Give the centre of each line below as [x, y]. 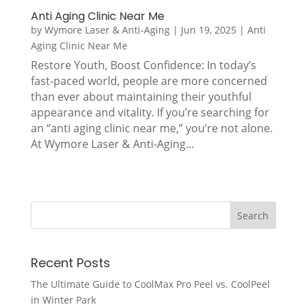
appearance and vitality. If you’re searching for [150, 113]
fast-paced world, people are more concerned [149, 81]
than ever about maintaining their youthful [141, 97]
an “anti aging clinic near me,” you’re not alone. [151, 128]
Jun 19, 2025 [208, 30]
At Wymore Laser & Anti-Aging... [112, 144]
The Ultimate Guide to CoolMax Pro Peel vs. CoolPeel [150, 284]
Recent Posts [70, 263]
